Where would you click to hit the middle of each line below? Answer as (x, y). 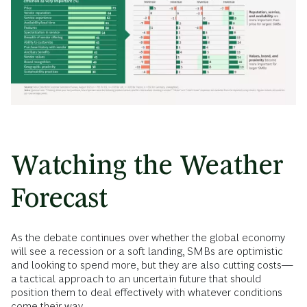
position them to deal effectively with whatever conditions (147, 292)
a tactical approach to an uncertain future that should (136, 278)
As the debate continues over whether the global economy (148, 237)
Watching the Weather (147, 164)
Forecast (59, 197)
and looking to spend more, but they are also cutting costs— (152, 265)
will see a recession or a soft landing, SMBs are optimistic (147, 251)
